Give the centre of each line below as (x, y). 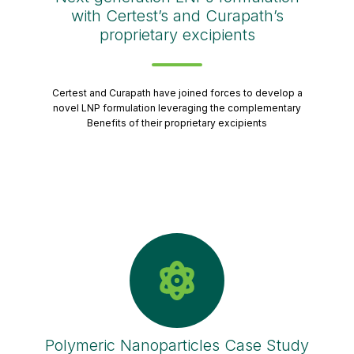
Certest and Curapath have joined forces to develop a (177, 92)
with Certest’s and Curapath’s (177, 15)
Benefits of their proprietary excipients (177, 122)
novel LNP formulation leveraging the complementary (177, 107)
